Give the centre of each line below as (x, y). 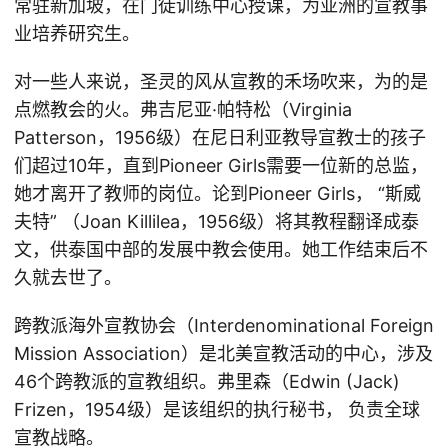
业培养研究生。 (77, 33)
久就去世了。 (68, 277)
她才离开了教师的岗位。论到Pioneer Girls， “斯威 (217, 193)
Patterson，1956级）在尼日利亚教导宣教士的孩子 (220, 137)
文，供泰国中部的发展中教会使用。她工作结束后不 (221, 249)
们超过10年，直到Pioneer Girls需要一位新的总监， (221, 165)
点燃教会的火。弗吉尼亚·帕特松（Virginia (183, 109)
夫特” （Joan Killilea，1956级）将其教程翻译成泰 (216, 221)
